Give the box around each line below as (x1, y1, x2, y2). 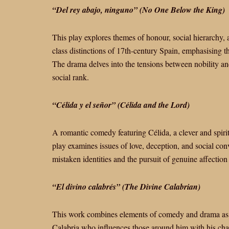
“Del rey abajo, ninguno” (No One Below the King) (52, 4, 225, 15)
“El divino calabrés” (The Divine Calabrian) (52, 181, 200, 192)
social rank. (52, 72, 89, 82)
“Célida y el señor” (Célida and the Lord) (52, 99, 190, 110)
